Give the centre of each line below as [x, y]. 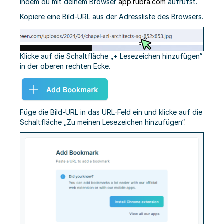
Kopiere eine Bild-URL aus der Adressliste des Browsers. [112, 17]
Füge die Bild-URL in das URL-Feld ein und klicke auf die [111, 112]
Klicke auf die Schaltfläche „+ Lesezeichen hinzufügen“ [111, 56]
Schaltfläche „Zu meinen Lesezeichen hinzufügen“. [103, 122]
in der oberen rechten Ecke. [65, 66]
